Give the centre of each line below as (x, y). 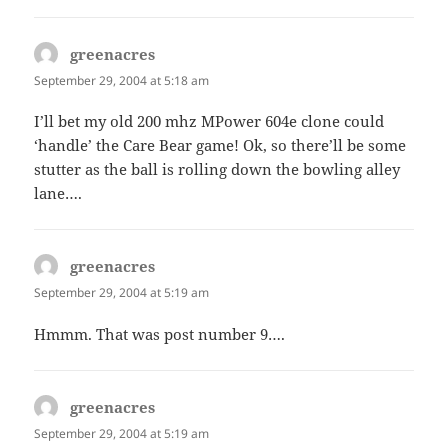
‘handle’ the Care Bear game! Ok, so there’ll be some (220, 145)
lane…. (58, 193)
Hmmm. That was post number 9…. (160, 333)
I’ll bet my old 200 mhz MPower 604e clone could (209, 121)
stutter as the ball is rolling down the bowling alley (217, 169)
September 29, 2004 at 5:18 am (122, 81)
